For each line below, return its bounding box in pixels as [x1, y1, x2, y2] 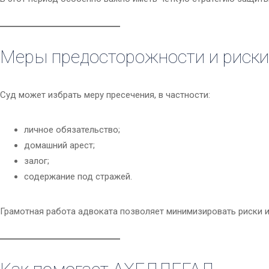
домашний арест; [24, 140, 95, 151]
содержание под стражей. [24, 171, 132, 183]
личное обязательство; [24, 124, 120, 136]
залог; [24, 156, 49, 167]
